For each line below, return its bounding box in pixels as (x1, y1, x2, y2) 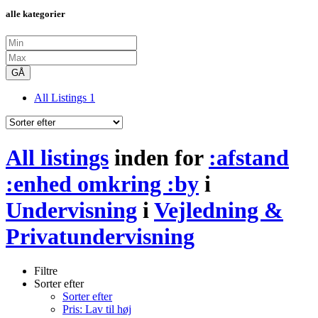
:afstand (209, 144, 289, 170)
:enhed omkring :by (6, 170, 199, 197)
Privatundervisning (6, 223, 194, 249)
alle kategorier (6, 9, 65, 20)
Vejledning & (154, 197, 283, 223)
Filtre (34, 265, 57, 278)
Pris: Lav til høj (62, 303, 131, 316)
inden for (109, 144, 209, 170)
